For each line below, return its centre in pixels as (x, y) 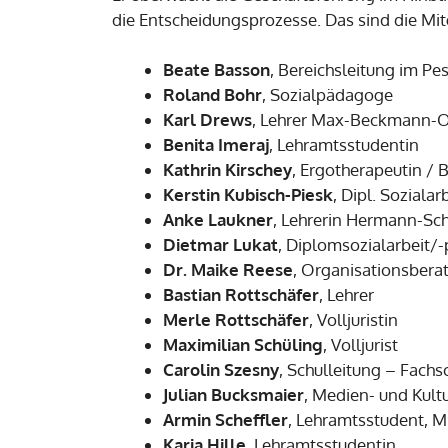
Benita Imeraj (216, 144)
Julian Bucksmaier (233, 394)
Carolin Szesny (221, 369)
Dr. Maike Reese (228, 269)
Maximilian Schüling (243, 344)
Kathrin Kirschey (227, 169)
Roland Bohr (212, 94)
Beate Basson (216, 69)
